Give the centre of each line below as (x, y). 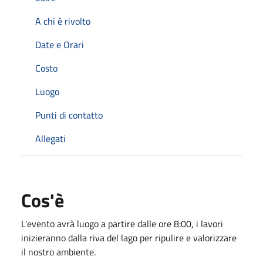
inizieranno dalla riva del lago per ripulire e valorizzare (129, 237)
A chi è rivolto (63, 21)
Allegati (50, 138)
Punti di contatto (69, 115)
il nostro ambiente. (58, 252)
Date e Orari (60, 44)
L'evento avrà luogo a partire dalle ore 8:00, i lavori (122, 223)
